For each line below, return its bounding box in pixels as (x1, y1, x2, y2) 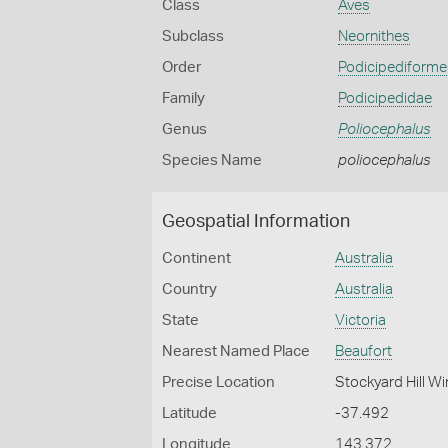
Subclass (162, 29, 224, 44)
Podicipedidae (337, 91, 432, 106)
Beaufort (335, 344, 393, 359)
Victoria (335, 313, 387, 328)
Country (162, 282, 217, 297)
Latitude (162, 406, 217, 421)
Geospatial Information (162, 213, 350, 231)
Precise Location (162, 375, 275, 390)
